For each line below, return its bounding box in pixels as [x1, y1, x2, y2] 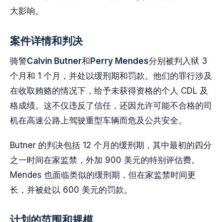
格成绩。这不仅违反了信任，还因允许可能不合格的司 [10, 101, 212, 111]
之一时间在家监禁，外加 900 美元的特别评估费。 [10, 155, 200, 165]
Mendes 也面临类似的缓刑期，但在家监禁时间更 [10, 170, 196, 180]
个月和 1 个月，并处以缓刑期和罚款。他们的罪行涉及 [10, 71, 212, 81]
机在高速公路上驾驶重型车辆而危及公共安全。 [10, 115, 187, 125]
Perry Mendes [90, 56, 149, 66]
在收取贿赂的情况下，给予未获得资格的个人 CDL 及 [10, 86, 208, 96]
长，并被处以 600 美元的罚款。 [10, 185, 132, 195]
